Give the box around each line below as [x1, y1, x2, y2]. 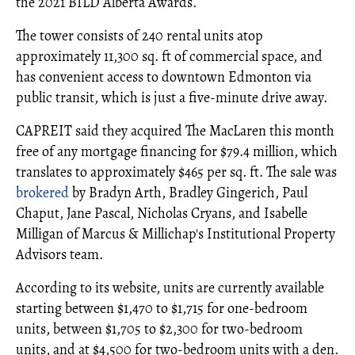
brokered [16, 182, 69, 202]
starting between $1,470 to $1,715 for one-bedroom [16, 298, 307, 318]
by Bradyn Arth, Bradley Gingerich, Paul [69, 182, 307, 202]
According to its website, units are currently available [16, 277, 324, 297]
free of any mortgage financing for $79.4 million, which [16, 141, 338, 161]
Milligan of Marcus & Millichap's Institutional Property [16, 223, 335, 243]
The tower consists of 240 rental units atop [16, 25, 263, 45]
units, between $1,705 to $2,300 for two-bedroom [16, 319, 303, 338]
